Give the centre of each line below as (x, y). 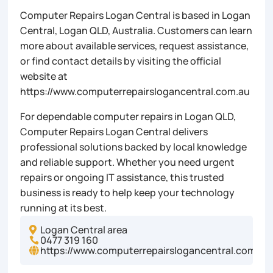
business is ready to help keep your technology (128, 193)
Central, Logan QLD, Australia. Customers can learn (136, 31)
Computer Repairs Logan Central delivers (114, 132)
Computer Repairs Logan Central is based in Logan (136, 16)
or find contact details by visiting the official (121, 61)
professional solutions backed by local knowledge (134, 147)
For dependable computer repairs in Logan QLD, (128, 117)
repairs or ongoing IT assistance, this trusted (122, 178)
